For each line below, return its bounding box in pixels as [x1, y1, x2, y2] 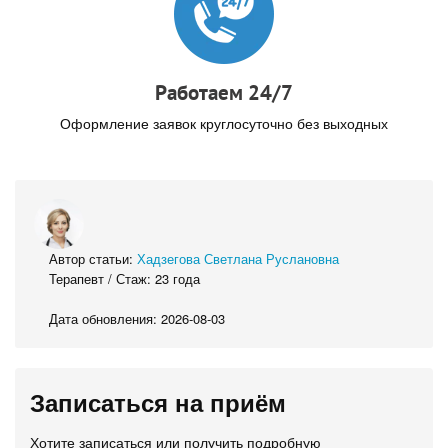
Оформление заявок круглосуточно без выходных [60, 113, 388, 134]
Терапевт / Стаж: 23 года [49, 268, 200, 288]
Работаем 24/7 [155, 78, 293, 106]
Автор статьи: [49, 248, 137, 268]
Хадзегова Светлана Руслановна [137, 248, 339, 268]
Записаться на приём [30, 384, 286, 419]
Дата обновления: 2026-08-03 [49, 308, 225, 328]
